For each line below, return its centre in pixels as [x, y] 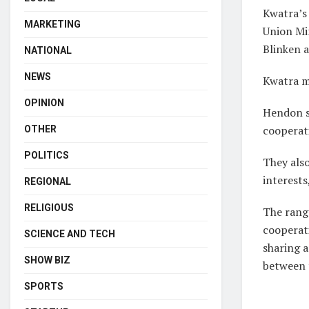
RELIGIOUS [49, 208]
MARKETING [52, 24]
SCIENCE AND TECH [70, 234]
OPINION [44, 103]
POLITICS [47, 155]
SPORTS [44, 286]
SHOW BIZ [47, 260]
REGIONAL [48, 181]
